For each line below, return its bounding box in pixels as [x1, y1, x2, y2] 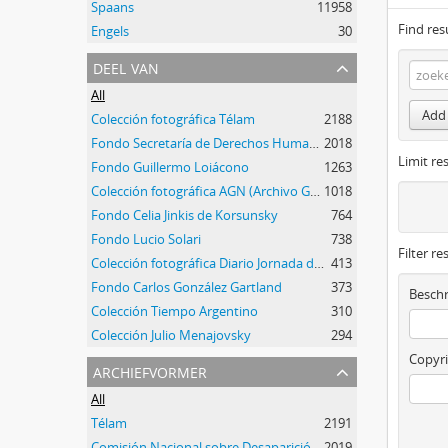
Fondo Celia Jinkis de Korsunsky [91, 205, 278, 224]
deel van [93, 52, 159, 80]
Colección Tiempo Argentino [91, 301, 258, 320]
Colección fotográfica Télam [91, 109, 255, 128]
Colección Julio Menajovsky [91, 325, 251, 344]
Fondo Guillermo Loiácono [91, 157, 249, 176]
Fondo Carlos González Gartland [91, 277, 282, 296]
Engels [91, 21, 129, 40]
